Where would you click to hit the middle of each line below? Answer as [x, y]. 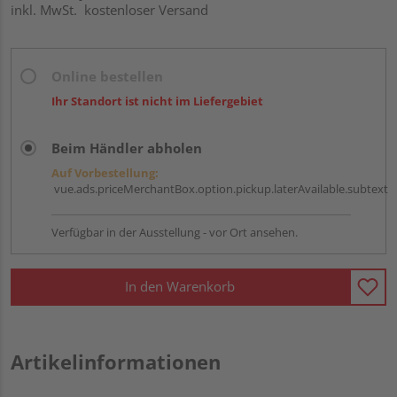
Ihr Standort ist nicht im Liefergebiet [157, 101]
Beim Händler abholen [127, 148]
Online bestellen [107, 76]
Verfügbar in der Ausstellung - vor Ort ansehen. [175, 232]
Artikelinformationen [116, 361]
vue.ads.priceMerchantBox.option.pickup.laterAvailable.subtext [220, 188]
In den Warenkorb [180, 287]
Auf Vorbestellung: [105, 172]
